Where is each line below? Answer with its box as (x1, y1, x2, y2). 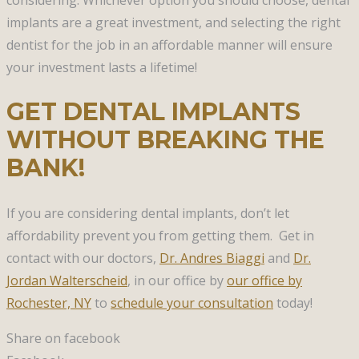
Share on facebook (6, 329, 120, 348)
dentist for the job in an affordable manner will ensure (6, 35, 333, 54)
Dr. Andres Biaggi (159, 249, 264, 268)
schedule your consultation (111, 294, 273, 313)
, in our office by (127, 272, 227, 290)
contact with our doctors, (6, 249, 159, 268)
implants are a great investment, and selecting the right (6, 13, 341, 31)
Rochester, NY (6, 294, 91, 313)
